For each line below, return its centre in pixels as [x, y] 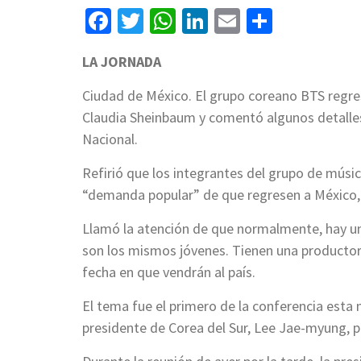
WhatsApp [231, 21]
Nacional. [110, 139]
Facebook [163, 21]
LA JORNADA [122, 61]
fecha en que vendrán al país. [169, 272]
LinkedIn [255, 21]
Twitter [182, 21]
